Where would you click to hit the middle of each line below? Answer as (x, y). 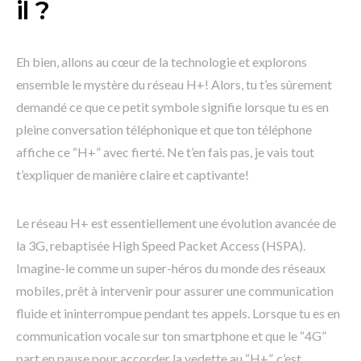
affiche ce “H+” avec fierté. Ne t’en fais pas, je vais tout (165, 152)
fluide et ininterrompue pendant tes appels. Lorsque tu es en (178, 313)
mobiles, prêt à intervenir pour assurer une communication (175, 291)
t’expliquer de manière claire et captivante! (133, 175)
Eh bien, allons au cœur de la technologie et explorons (162, 62)
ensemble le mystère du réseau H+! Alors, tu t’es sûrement (174, 85)
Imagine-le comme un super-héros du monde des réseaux (171, 268)
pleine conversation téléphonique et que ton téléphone (164, 130)
